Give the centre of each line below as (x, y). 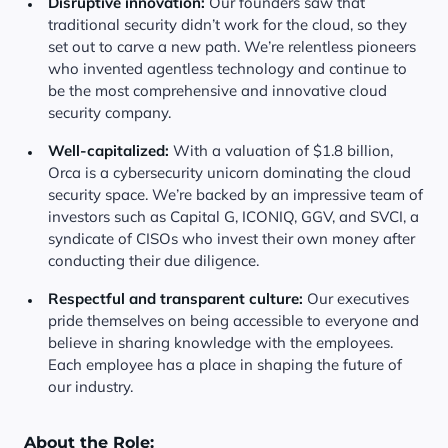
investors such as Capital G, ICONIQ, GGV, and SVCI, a (233, 216)
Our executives (356, 298)
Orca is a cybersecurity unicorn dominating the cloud (229, 172)
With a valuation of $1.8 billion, (281, 150)
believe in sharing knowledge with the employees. (220, 342)
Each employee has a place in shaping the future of (225, 364)
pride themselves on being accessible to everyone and (233, 320)
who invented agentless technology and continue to (227, 68)
